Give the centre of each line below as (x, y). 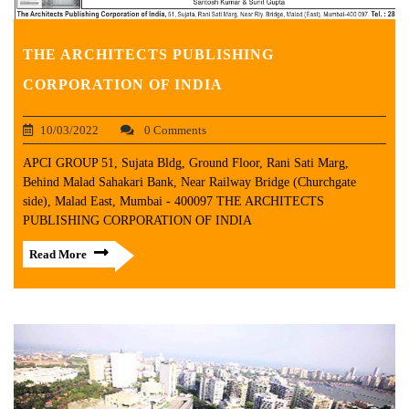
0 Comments (174, 131)
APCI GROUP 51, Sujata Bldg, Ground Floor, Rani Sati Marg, (186, 163)
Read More (58, 255)
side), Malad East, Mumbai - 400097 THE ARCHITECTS (173, 202)
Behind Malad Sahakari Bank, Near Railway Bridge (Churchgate (189, 183)
